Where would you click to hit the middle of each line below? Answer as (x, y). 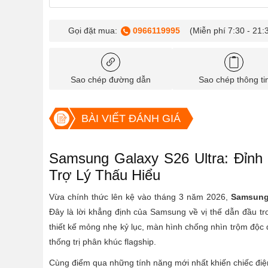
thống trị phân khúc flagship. (103, 242)
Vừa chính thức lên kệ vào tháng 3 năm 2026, (140, 197)
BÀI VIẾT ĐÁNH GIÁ (131, 119)
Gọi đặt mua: (92, 31)
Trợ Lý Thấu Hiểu (105, 175)
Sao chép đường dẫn (111, 80)
